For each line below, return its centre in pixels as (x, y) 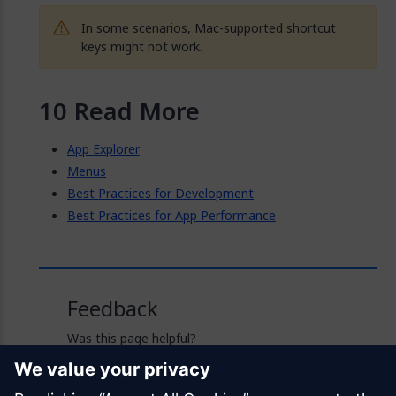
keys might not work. (141, 46)
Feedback (113, 309)
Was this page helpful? (132, 339)
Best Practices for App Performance (171, 215)
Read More (137, 111)
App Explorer (103, 149)
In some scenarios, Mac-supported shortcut (208, 28)
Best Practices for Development (160, 193)
